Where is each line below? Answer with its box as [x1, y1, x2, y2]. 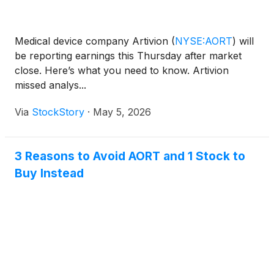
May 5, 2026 [93, 105, 151, 118]
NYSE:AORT [175, 34, 232, 47]
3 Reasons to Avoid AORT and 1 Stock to [15, 148, 245, 163]
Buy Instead [15, 165, 84, 180]
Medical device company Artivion [15, 34, 171, 47]
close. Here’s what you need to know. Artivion [15, 64, 229, 76]
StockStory [32, 105, 84, 118]
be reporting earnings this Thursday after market [15, 49, 242, 62]
